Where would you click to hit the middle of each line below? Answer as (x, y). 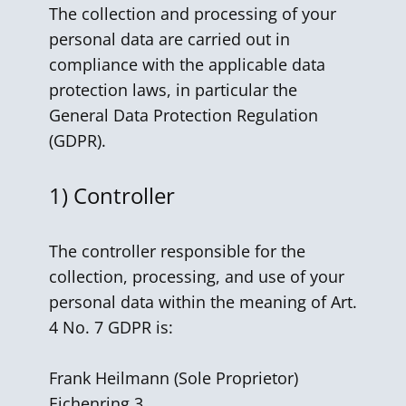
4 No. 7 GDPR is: (111, 327)
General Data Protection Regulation (184, 115)
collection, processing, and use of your (197, 276)
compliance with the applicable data (187, 64)
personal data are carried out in (169, 39)
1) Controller (112, 195)
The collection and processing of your (193, 14)
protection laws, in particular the (173, 90)
